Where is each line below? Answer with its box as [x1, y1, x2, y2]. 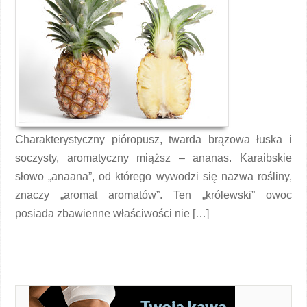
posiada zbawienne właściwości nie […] [15, 208, 210, 219]
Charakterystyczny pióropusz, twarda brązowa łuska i [15, 134, 292, 145]
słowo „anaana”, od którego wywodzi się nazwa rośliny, [15, 171, 292, 182]
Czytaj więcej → [19, 239, 73, 247]
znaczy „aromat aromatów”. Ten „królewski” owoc [15, 189, 292, 201]
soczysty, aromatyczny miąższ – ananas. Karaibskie [15, 152, 292, 164]
